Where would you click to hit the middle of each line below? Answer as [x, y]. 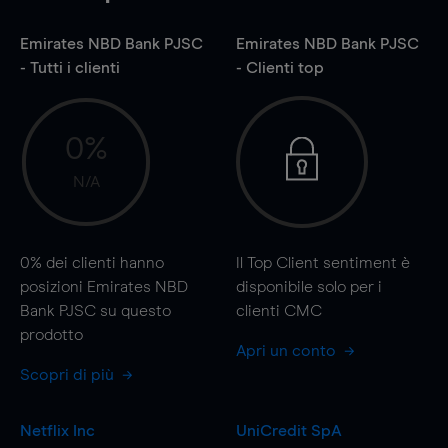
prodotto [51, 334]
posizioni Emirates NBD [104, 286]
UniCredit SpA [288, 430]
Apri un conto [287, 350]
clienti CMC [278, 310]
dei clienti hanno [103, 262]
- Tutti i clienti [70, 67]
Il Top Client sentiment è [322, 262]
